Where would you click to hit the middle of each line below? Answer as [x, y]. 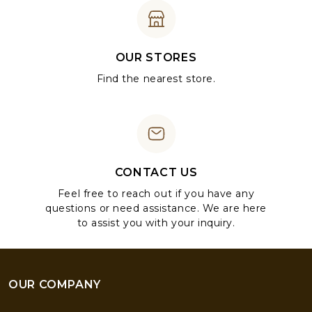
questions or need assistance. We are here [156, 209]
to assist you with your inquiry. [156, 223]
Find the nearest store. [156, 79]
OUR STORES [156, 58]
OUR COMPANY [55, 285]
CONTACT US [156, 173]
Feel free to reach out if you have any [156, 194]
